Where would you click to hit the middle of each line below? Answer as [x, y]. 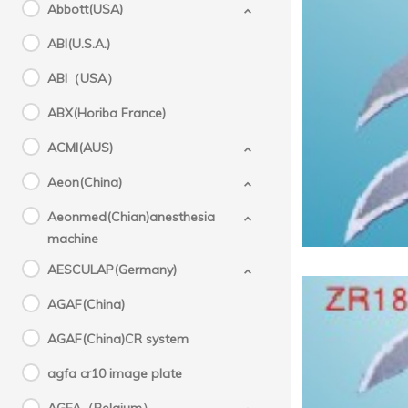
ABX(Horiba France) [107, 113]
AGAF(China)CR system [118, 339]
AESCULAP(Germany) [112, 270]
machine [73, 239]
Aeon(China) [85, 182]
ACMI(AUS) [80, 148]
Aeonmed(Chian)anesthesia [131, 217]
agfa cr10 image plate [115, 373]
